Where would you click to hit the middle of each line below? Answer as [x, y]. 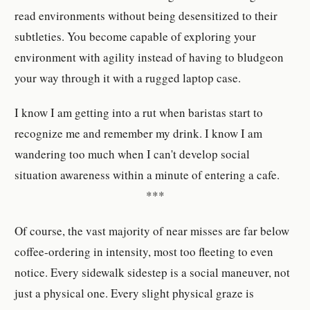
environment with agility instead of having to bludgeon [149, 57]
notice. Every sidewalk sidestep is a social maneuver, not [153, 272]
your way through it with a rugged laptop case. [128, 78]
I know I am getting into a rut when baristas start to [139, 113]
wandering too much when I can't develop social [133, 154]
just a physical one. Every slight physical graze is [135, 293]
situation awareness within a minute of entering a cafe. [147, 175]
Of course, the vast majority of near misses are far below [152, 230]
